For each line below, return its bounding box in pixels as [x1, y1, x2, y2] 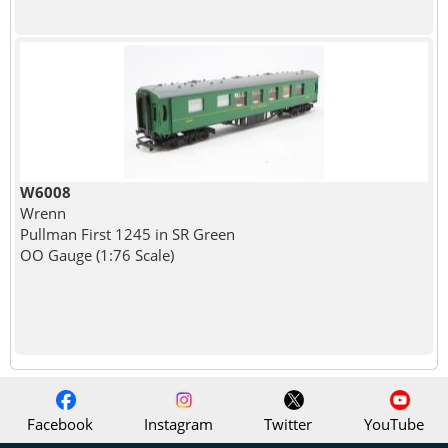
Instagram [139, 413, 213, 434]
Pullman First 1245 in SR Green [19, 224, 235, 245]
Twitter [260, 413, 313, 434]
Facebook [23, 413, 94, 434]
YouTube [360, 413, 425, 434]
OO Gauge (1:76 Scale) [19, 245, 174, 266]
